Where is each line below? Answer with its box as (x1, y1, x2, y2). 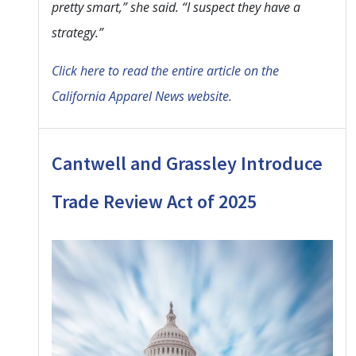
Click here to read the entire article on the (52, 61, 279, 79)
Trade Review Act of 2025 (52, 188, 257, 214)
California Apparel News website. (52, 87, 232, 105)
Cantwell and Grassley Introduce (52, 150, 323, 176)
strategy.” (52, 23, 103, 41)
